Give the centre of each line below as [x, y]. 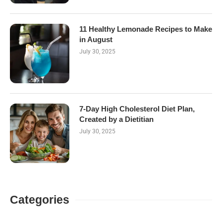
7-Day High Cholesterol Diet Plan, [137, 109]
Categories [40, 199]
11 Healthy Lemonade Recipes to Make [146, 29]
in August [96, 39]
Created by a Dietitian [116, 119]
